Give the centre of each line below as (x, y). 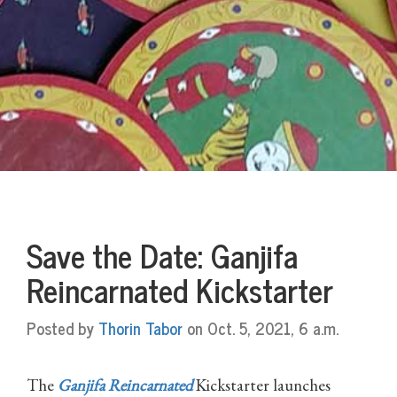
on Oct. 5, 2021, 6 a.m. (261, 327)
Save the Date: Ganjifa (162, 254)
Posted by (62, 327)
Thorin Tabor (140, 327)
